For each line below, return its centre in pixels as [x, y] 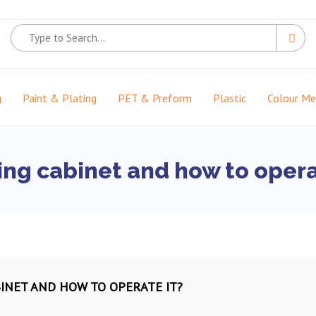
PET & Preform [155, 98]
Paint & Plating [60, 98]
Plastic [230, 98]
